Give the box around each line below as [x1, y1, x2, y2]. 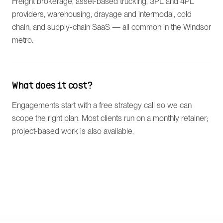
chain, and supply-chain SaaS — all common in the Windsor [12, 22, 211, 32]
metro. [12, 35, 33, 45]
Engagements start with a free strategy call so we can [12, 101, 192, 110]
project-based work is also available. [12, 126, 134, 136]
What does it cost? [12, 82, 92, 91]
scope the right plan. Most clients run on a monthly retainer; [12, 113, 208, 123]
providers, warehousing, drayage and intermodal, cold [12, 9, 192, 19]
